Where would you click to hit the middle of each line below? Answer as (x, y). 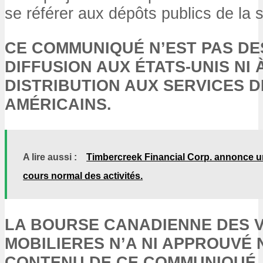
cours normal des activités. (83, 176)
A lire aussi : (50, 157)
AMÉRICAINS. (58, 104)
